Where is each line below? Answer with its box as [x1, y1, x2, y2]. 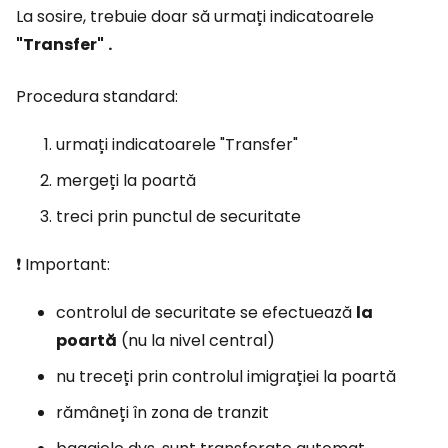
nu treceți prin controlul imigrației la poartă [56, 364, 396, 388]
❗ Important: [16, 252, 110, 276]
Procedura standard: [16, 84, 178, 108]
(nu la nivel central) [117, 328, 275, 352]
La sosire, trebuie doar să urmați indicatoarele [16, 4, 374, 28]
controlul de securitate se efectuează [56, 300, 356, 324]
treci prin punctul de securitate [56, 204, 301, 228]
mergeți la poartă [56, 168, 196, 192]
